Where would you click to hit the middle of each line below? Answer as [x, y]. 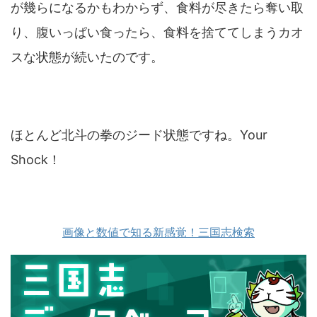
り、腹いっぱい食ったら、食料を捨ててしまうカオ [157, 32]
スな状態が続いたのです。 [87, 57]
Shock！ [36, 159]
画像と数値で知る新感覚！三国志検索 [158, 232]
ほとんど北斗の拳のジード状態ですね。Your [139, 134]
